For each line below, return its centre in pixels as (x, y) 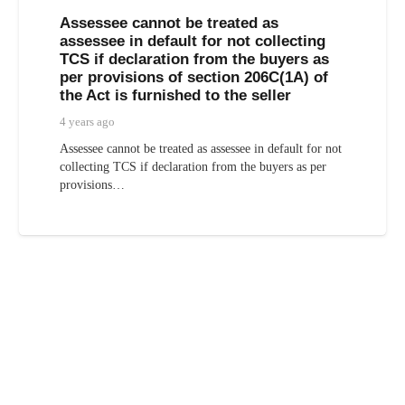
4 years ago (87, 122)
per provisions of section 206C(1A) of (193, 77)
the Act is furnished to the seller (175, 95)
